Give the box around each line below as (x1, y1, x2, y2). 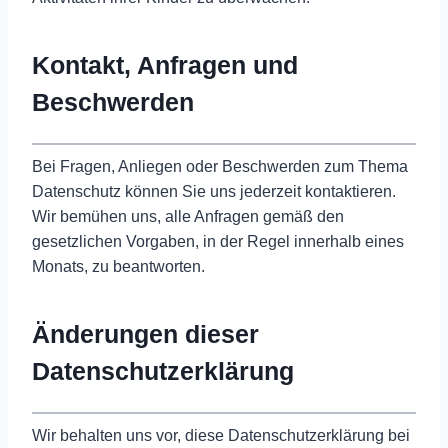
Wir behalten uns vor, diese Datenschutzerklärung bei (32, 426, 410, 444)
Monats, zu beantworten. (32, 257, 205, 275)
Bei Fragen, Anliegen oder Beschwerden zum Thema (32, 157, 408, 175)
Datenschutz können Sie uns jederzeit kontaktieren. (32, 182, 396, 200)
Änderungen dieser (32, 320, 259, 349)
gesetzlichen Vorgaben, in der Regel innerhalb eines (32, 232, 404, 250)
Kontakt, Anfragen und (32, 51, 298, 80)
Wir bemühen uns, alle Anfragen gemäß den (32, 207, 344, 225)
